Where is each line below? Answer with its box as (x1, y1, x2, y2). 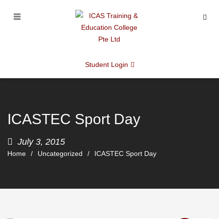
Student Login (85, 61, 128, 68)
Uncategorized (38, 150, 83, 157)
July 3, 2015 (18, 137, 65, 147)
